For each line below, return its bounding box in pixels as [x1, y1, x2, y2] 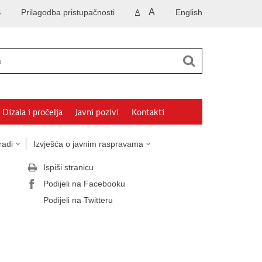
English [175, 8, 202, 17]
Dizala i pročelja [2, 107, 63, 118]
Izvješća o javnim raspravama [33, 139, 143, 149]
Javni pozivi [75, 107, 119, 118]
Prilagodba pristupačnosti [21, 8, 115, 17]
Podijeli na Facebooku [43, 179, 125, 188]
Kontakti [132, 107, 164, 118]
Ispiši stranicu [43, 163, 94, 172]
